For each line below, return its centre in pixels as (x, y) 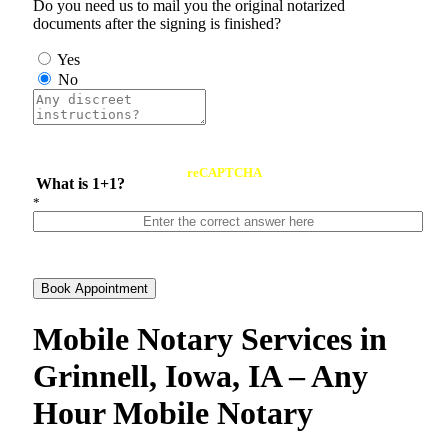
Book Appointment (94, 289)
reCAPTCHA (224, 173)
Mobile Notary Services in (210, 338)
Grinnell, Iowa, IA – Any (200, 375)
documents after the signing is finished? (157, 24)
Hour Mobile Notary (173, 412)
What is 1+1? (81, 184)
